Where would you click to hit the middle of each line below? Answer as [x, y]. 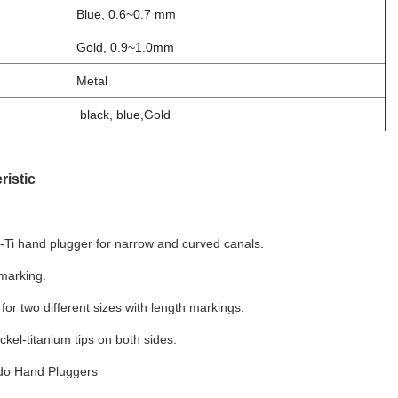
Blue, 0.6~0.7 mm [126, 15]
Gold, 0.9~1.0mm [125, 48]
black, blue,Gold [123, 115]
